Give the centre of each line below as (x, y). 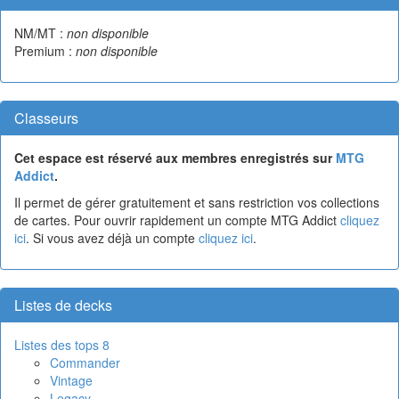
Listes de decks (63, 305)
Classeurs (46, 118)
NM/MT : (41, 33)
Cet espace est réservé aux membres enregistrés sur (175, 157)
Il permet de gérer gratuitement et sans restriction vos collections (197, 202)
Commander (85, 362)
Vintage (71, 380)
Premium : (45, 50)
